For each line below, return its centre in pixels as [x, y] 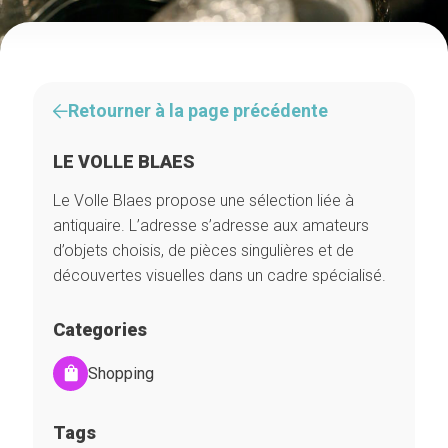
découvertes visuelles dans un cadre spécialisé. [219, 275]
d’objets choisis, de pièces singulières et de [203, 250]
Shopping [120, 373]
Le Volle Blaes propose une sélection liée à [203, 200]
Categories [99, 329]
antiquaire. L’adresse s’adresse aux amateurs [210, 225]
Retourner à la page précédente [197, 110]
